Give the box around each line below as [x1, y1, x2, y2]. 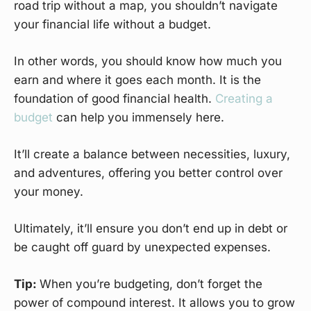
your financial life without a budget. [14, 17, 211, 32]
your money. [14, 185, 83, 199]
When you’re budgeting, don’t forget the [40, 277, 262, 292]
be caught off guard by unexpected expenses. [14, 240, 271, 255]
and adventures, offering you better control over [14, 166, 283, 180]
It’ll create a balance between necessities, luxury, [14, 147, 290, 162]
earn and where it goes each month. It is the [14, 73, 261, 87]
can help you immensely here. [53, 110, 224, 125]
